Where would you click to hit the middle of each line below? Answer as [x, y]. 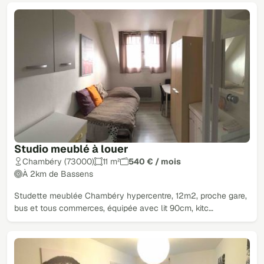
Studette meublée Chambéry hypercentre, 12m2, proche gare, [131, 195]
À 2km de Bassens [58, 174]
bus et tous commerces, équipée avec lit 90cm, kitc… [114, 208]
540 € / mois [155, 161]
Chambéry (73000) [58, 161]
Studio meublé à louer [71, 148]
